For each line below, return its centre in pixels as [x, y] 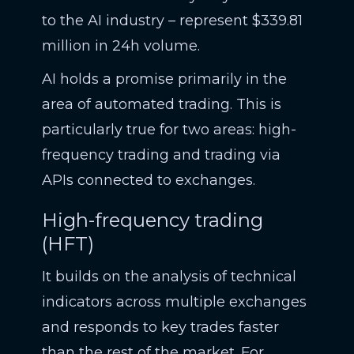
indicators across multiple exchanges [174, 302]
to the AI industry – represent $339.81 [172, 21]
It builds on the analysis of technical [169, 277]
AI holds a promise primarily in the [164, 79]
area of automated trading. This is [161, 104]
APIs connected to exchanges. [148, 180]
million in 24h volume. [121, 46]
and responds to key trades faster [160, 327]
